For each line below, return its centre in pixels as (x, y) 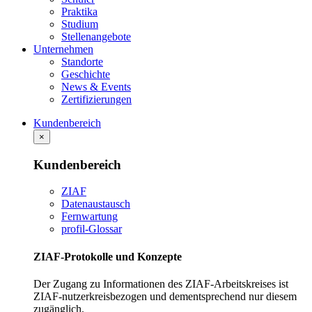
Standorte (82, 62)
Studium (80, 24)
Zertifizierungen (96, 99)
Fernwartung (89, 217)
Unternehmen (63, 49)
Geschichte (86, 74)
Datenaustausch (96, 204)
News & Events (96, 87)
